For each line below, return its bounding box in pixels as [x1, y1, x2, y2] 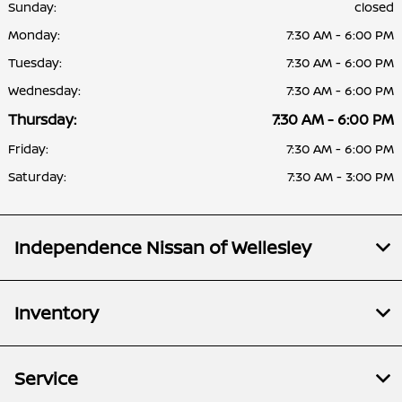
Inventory [14, 300, 99, 325]
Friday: [8, 139, 48, 157]
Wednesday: [8, 81, 81, 99]
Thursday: [8, 109, 76, 129]
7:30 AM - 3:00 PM [287, 167, 394, 185]
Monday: [8, 25, 60, 43]
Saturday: [8, 167, 66, 185]
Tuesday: [8, 53, 62, 71]
